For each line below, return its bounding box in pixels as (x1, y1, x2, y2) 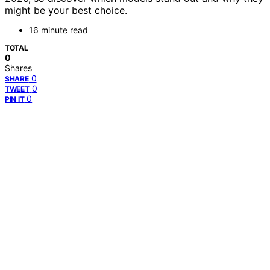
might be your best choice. (5, 4, 127, 17)
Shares (5, 63, 32, 74)
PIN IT (5, 95, 25, 104)
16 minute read (29, 25, 88, 36)
